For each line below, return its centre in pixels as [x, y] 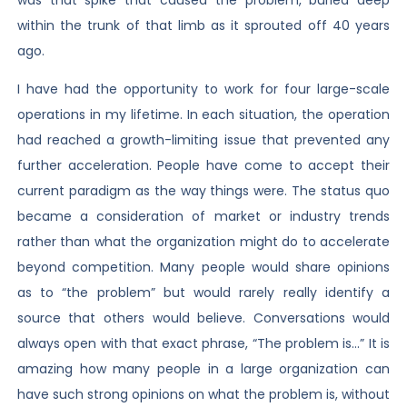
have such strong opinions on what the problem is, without [203, 394]
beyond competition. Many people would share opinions [203, 267]
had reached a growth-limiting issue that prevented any [203, 139]
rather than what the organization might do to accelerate [203, 241]
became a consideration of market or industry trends [203, 216]
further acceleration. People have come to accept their [203, 165]
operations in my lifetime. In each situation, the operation [203, 114]
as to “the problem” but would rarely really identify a [203, 292]
